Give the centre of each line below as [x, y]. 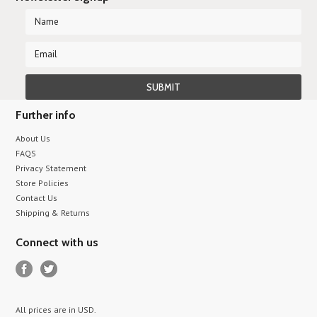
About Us [33, 138]
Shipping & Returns [53, 213]
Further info [46, 115]
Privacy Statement [51, 168]
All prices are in [47, 310]
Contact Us [37, 198]
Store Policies [42, 183]
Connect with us [57, 242]
